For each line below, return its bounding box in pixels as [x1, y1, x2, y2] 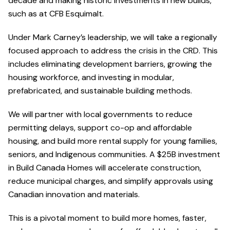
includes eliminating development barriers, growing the [8, 59, 212, 70]
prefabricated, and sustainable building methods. [8, 85, 192, 97]
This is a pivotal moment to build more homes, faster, [8, 213, 206, 224]
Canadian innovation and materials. [8, 189, 140, 200]
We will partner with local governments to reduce [8, 109, 193, 120]
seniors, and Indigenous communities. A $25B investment [8, 149, 220, 160]
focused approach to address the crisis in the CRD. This [8, 45, 218, 56]
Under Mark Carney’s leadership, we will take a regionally [8, 32, 217, 43]
